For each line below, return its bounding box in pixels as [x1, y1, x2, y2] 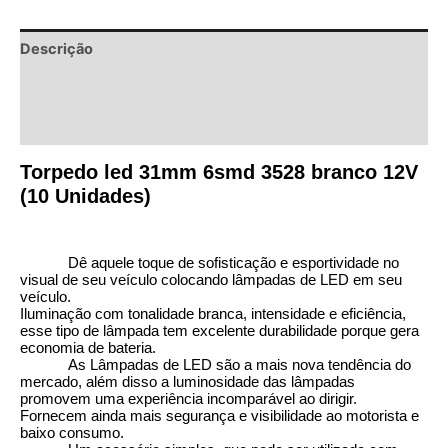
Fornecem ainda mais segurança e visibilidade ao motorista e [20, 407, 419, 424]
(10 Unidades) [20, 184, 151, 207]
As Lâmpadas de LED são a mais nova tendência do [68, 356, 411, 373]
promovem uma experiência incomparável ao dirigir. [20, 390, 357, 407]
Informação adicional [20, 78, 168, 97]
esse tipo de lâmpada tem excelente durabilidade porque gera [20, 322, 419, 339]
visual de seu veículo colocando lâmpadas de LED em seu [20, 271, 402, 288]
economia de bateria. [20, 339, 156, 356]
